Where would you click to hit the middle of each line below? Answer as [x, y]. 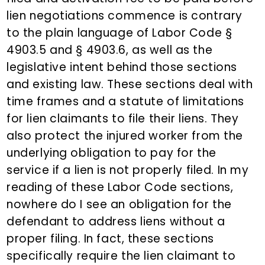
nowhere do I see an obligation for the [119, 205]
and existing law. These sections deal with [130, 85]
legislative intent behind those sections [122, 67]
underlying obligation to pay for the [112, 153]
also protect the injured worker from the [125, 136]
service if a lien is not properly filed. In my [128, 170]
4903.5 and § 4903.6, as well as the [110, 50]
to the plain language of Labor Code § [119, 33]
